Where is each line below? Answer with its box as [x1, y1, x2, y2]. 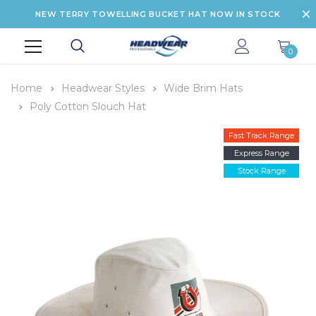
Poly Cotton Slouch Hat [30, 100, 146, 113]
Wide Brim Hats [164, 82, 243, 95]
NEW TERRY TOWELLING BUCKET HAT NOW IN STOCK [35, 9, 281, 19]
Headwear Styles [61, 82, 145, 95]
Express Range [233, 148, 289, 158]
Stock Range [237, 166, 286, 176]
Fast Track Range [229, 130, 294, 140]
